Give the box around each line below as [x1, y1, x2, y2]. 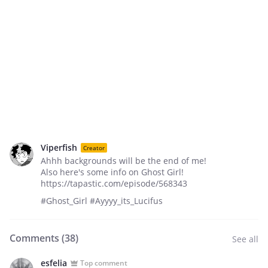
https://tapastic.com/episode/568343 [41, 178, 187, 189]
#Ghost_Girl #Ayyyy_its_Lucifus [41, 195, 163, 206]
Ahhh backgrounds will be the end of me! [41, 155, 206, 166]
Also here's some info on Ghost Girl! [41, 166, 184, 178]
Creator [83, 143, 105, 152]
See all [232, 233, 258, 245]
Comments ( [10, 232, 65, 245]
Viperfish [41, 142, 77, 153]
